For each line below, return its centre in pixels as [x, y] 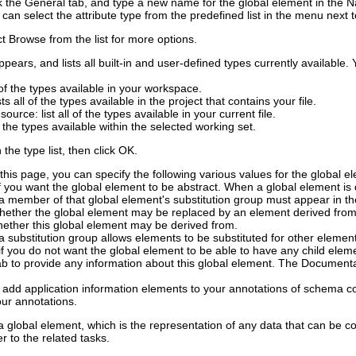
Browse [27, 39]
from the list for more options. [122, 39]
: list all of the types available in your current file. [155, 114]
